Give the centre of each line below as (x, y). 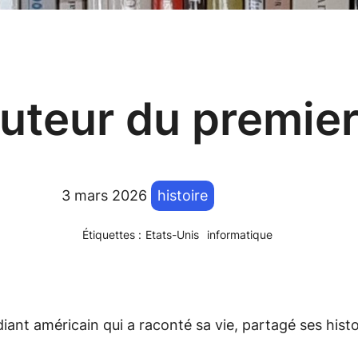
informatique (239, 235)
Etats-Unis (172, 235)
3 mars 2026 (104, 196)
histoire (182, 196)
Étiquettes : (111, 235)
